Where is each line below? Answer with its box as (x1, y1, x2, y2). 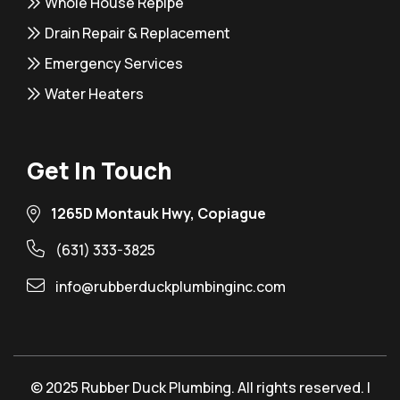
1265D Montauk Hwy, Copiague (51, 203, 266, 223)
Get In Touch (27, 154, 172, 187)
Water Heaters (45, 83, 144, 104)
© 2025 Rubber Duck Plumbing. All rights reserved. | (29, 377, 371, 397)
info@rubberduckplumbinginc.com (55, 276, 286, 296)
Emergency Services (45, 53, 183, 73)
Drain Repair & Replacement (45, 22, 230, 43)
